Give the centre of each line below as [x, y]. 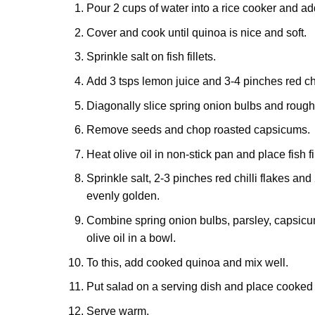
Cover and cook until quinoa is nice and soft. [196, 32]
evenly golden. [123, 196]
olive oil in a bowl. [131, 238]
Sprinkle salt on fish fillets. [151, 57]
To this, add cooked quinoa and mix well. [187, 262]
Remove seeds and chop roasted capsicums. [198, 130]
